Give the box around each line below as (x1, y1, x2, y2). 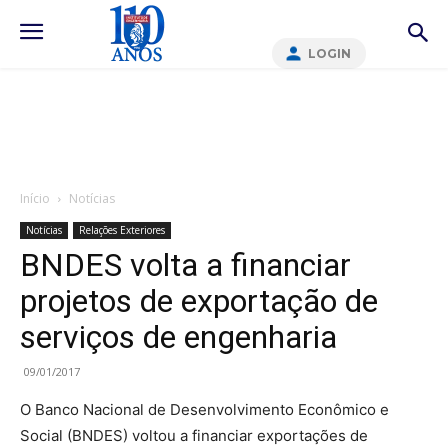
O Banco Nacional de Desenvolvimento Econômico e (20, 400, 389, 419)
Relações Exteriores (79, 223, 165, 237)
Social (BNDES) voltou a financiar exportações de (20, 426, 368, 445)
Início (20, 190, 50, 207)
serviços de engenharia (20, 318, 337, 356)
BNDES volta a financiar (20, 246, 351, 284)
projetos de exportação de (20, 282, 378, 320)
